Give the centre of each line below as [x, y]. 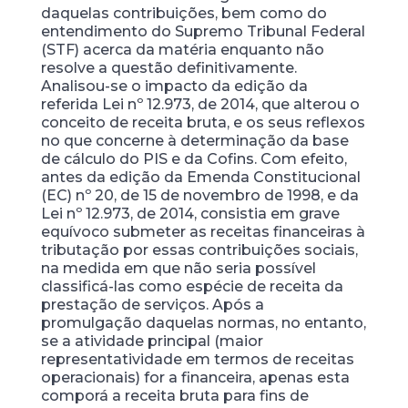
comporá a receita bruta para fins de [174, 396]
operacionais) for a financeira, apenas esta [195, 377]
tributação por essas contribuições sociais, [199, 250]
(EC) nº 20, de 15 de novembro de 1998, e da [199, 195]
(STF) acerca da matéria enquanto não [182, 50]
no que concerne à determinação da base [194, 141]
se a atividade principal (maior [152, 341]
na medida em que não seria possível [178, 268]
